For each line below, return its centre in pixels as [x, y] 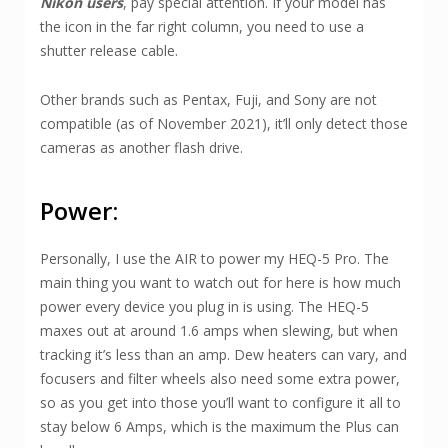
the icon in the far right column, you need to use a [202, 27]
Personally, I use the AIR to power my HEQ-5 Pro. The [214, 259]
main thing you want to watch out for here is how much [220, 283]
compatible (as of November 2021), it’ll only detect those [224, 124]
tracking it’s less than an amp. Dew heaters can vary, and [223, 355]
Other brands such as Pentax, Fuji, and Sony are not [208, 100]
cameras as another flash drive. [141, 148]
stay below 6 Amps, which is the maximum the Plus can [219, 427]
